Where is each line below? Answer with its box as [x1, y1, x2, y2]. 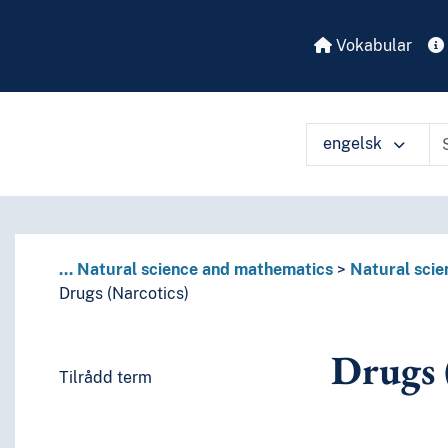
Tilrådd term [58, 368, 152, 388]
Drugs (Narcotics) [58, 284, 189, 304]
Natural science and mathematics [76, 260, 333, 280]
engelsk [323, 134, 386, 153]
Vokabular [332, 36, 412, 55]
